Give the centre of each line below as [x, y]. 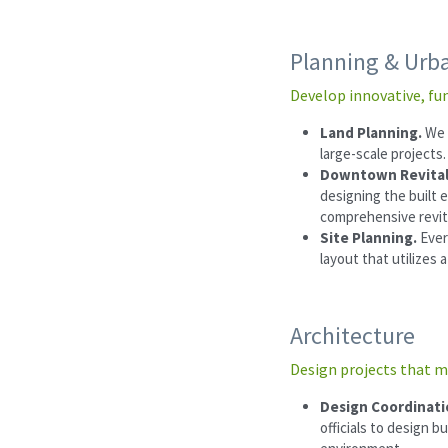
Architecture [352, 335]
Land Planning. [372, 132]
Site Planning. [370, 237]
